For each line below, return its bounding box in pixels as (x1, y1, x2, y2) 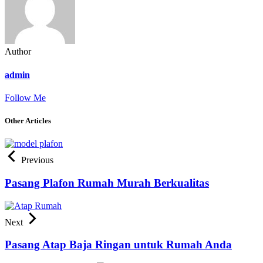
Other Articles (5, 116, 51, 126)
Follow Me (5, 92, 46, 103)
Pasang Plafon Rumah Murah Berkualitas (5, 176, 209, 189)
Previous (21, 155, 53, 166)
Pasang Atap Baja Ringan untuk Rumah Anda (5, 238, 232, 251)
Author (5, 46, 31, 57)
